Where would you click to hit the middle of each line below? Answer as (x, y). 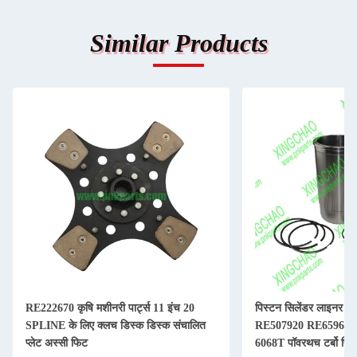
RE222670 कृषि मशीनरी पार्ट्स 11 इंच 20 (110, 308)
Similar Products (178, 43)
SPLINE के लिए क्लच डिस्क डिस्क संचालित (116, 326)
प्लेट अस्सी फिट (57, 343)
